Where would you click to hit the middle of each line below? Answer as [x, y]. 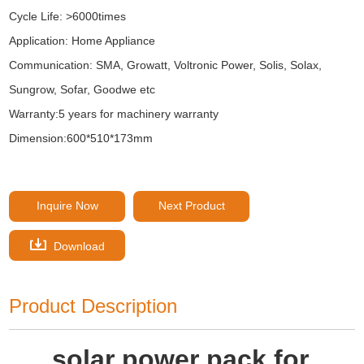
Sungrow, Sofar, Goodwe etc [82, 89]
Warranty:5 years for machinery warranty [114, 113]
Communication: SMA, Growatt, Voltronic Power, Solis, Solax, [166, 65]
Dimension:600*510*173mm [81, 138]
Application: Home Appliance [82, 40]
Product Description [93, 305]
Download [77, 246]
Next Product [191, 205]
